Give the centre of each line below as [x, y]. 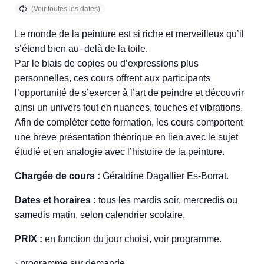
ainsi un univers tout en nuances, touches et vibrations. [129, 108]
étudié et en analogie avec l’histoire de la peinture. [120, 152]
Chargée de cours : [57, 176]
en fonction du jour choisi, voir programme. [132, 239]
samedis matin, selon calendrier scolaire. [100, 215]
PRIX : [29, 239]
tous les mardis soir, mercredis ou [167, 200]
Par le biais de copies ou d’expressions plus [107, 63]
